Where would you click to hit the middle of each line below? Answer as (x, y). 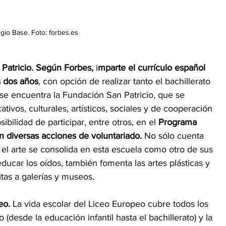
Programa (178, 122)
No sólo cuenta (174, 135)
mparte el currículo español (153, 67)
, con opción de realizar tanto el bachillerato (126, 81)
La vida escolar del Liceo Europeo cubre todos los (110, 204)
